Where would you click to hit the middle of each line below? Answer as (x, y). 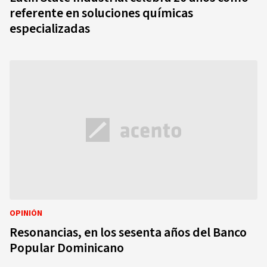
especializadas (50, 29)
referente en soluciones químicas (101, 13)
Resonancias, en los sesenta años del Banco (128, 232)
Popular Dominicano (67, 248)
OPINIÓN (26, 213)
